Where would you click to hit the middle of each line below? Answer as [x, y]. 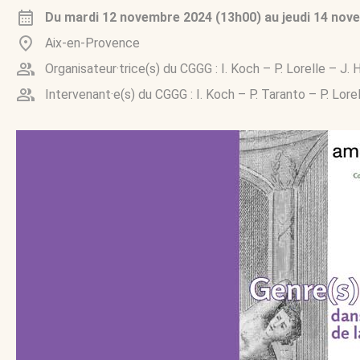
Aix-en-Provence [92, 43]
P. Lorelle [300, 69]
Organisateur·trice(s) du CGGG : [133, 69]
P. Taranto [277, 95]
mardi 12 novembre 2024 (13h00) [163, 18]
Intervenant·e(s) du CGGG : [121, 95]
